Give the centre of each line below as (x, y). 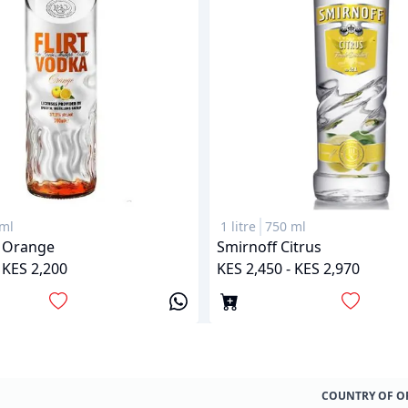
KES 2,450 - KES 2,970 (288, 269)
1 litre (238, 227)
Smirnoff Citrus (269, 247)
